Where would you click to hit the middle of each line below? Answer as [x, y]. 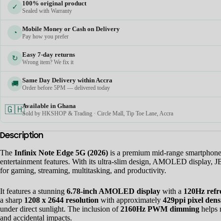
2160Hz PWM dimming [160, 209]
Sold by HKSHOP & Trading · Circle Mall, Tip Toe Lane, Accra [98, 113]
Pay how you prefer [45, 36]
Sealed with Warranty [47, 11]
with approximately [131, 200]
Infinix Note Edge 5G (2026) [61, 152]
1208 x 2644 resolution [61, 200]
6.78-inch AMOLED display [113, 191]
